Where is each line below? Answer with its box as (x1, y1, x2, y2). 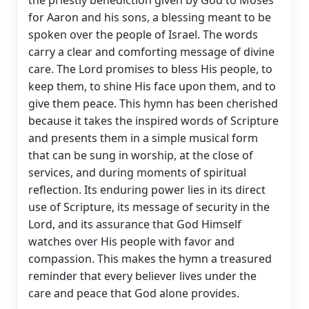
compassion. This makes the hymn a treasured (28, 250, 272, 266)
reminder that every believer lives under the (28, 268, 257, 283)
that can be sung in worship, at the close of (28, 147, 253, 163)
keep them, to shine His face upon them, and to (28, 78, 276, 94)
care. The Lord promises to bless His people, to (28, 61, 272, 77)
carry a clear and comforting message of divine (28, 43, 275, 59)
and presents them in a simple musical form (28, 130, 258, 146)
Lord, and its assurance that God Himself (28, 216, 241, 232)
